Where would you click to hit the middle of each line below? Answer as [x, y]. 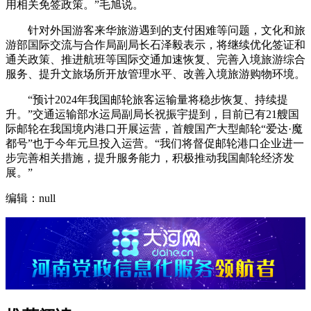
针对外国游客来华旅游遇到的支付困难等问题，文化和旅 [155, 31]
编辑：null [31, 199]
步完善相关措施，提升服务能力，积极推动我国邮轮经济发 [150, 158]
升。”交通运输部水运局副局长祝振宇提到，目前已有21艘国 [152, 115]
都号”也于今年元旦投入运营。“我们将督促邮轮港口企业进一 [155, 144]
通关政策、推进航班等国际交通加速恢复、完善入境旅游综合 [155, 60]
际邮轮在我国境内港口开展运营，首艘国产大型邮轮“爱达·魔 [154, 129]
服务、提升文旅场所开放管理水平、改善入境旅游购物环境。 [155, 74]
